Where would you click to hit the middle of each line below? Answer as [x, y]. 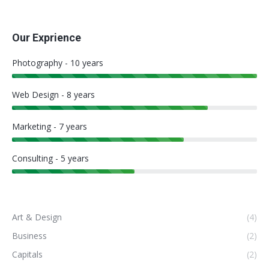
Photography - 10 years [58, 62]
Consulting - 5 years [50, 158]
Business [29, 235]
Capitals [27, 254]
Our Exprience [47, 37]
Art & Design [37, 217]
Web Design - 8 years [53, 94]
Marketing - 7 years [50, 126]
